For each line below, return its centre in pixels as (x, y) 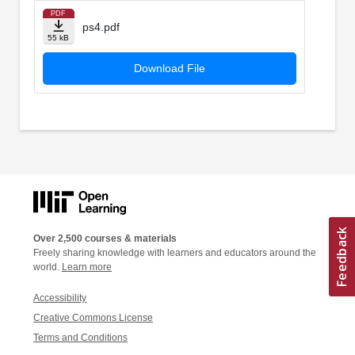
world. (48, 267)
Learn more (87, 267)
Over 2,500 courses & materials (105, 238)
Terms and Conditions (80, 337)
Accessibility (60, 298)
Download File (169, 69)
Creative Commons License (93, 317)
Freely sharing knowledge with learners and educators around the (175, 252)
